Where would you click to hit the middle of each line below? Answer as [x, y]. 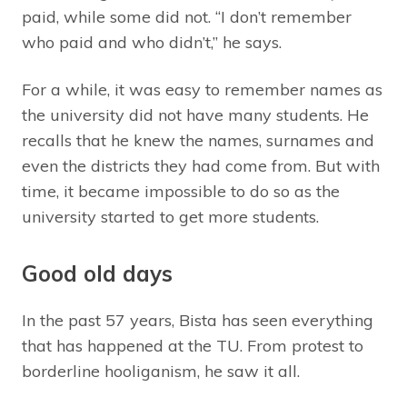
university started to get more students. [170, 217]
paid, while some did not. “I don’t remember [187, 17]
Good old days [97, 274]
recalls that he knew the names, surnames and [198, 141]
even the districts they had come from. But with [201, 166]
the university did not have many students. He [195, 115]
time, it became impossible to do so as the [181, 192]
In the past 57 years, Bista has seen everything [198, 321]
